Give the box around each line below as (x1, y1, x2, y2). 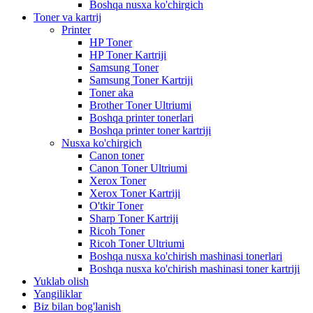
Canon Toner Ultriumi (89, 162, 187, 174)
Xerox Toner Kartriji (89, 187, 180, 199)
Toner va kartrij (34, 11, 101, 23)
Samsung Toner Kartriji (89, 74, 193, 86)
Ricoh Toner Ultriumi (89, 238, 184, 249)
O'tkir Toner (89, 200, 143, 212)
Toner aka (89, 87, 133, 99)
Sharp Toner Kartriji (89, 212, 178, 224)
